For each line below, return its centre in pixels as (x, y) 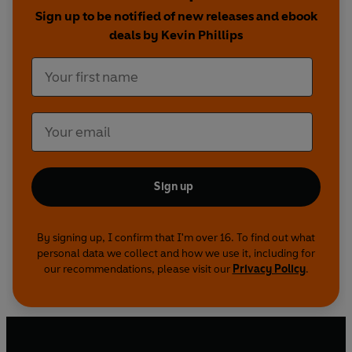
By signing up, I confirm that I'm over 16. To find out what (176, 238)
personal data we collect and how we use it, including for (176, 254)
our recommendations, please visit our (138, 269)
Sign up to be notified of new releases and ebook (176, 16)
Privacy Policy (269, 269)
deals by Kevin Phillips (176, 35)
